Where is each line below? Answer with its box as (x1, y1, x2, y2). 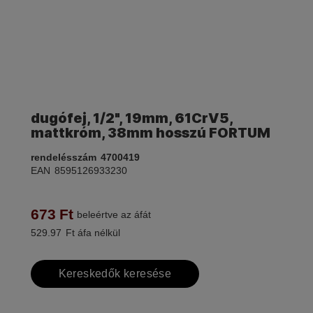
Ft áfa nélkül (65, 227, 120, 239)
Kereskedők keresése (58, 268, 172, 280)
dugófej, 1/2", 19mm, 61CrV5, (30, 110, 233, 127)
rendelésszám (30, 152, 96, 163)
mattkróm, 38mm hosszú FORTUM (30, 124, 270, 142)
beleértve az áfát (76, 209, 151, 221)
